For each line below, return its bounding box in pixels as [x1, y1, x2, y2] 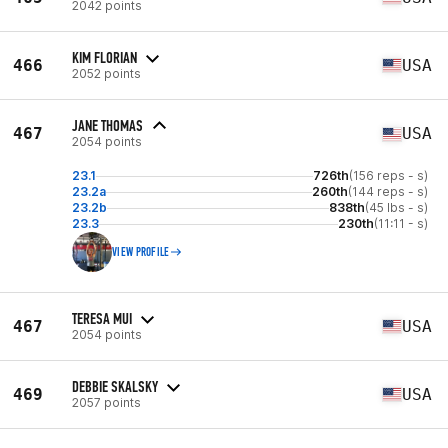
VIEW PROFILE [112, 245, 170, 259]
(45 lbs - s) [365, 200, 428, 215]
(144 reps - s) [348, 184, 428, 199]
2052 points [72, 65, 141, 81]
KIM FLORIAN [72, 47, 137, 67]
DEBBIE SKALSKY [72, 376, 158, 396]
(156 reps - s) [349, 168, 428, 183]
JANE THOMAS [72, 116, 143, 135]
